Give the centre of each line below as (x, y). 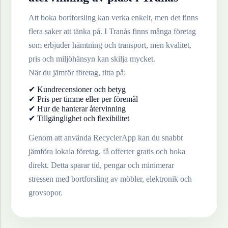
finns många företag (163, 32)
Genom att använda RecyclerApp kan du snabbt (106, 138)
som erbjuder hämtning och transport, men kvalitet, (110, 45)
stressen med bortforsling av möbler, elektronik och (110, 179)
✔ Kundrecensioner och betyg (77, 90)
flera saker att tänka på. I (69, 32)
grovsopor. (46, 193)
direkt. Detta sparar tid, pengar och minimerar (101, 165)
